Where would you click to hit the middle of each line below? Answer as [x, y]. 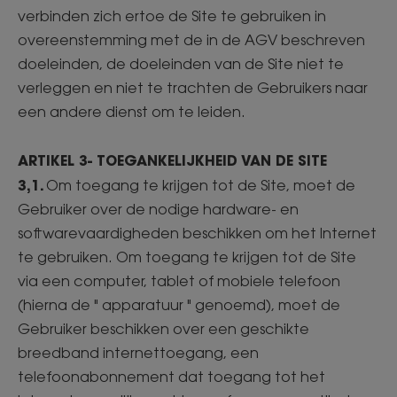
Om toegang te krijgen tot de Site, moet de [201, 185]
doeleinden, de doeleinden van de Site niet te [181, 64]
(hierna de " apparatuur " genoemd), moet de [179, 305]
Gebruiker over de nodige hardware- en [158, 209]
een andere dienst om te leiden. [133, 112]
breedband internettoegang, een [138, 353]
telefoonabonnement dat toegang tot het [171, 377]
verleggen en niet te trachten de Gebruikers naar [193, 88]
